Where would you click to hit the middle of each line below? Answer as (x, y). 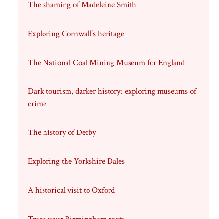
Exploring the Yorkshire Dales (76, 161)
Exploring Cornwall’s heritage (76, 34)
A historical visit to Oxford (71, 190)
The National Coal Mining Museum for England (106, 63)
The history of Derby (62, 132)
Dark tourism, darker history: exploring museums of (112, 91)
